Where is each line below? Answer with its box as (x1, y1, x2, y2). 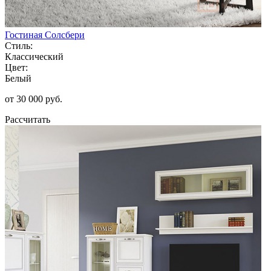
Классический (5, 51, 64, 62)
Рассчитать (5, 114, 50, 125)
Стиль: (5, 40, 33, 51)
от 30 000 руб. (5, 93, 62, 104)
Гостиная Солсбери (5, 29, 85, 40)
